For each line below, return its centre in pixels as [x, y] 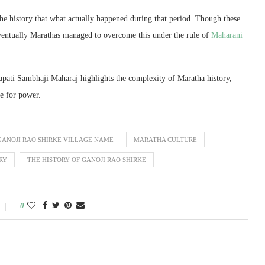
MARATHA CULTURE [165, 139]
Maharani [227, 35]
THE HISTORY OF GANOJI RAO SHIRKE [87, 159]
